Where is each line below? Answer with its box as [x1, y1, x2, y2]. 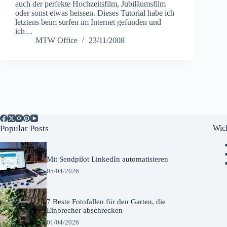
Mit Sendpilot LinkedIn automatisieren [47, 155, 169, 163]
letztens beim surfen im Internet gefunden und [15, 17, 161, 26]
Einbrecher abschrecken [47, 206, 123, 214]
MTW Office [35, 35, 78, 45]
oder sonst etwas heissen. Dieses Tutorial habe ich [15, 8, 174, 17]
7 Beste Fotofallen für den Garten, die [47, 197, 166, 206]
